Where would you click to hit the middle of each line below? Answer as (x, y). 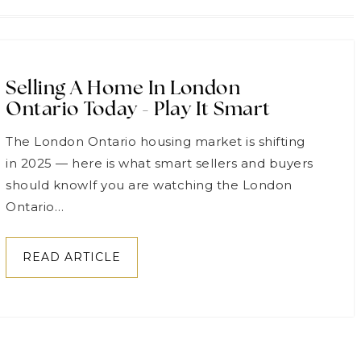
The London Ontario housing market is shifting (156, 142)
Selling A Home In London (123, 90)
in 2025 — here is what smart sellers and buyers (160, 164)
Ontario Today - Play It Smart (138, 111)
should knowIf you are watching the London (149, 185)
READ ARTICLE (72, 257)
